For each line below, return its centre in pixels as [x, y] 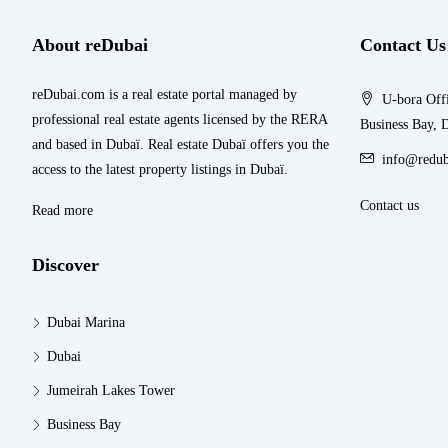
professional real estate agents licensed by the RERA [179, 119]
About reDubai [90, 45]
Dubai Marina [86, 322]
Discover [65, 265]
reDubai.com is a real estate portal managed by [164, 94]
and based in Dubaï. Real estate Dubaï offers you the [180, 144]
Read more [62, 210]
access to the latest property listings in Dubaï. [160, 169]
